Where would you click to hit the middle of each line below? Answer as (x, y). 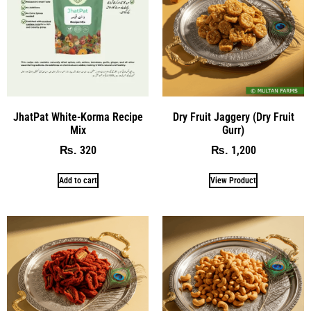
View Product (233, 181)
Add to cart (78, 181)
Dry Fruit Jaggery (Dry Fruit (233, 117)
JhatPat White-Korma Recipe (78, 117)
